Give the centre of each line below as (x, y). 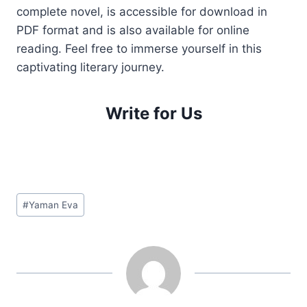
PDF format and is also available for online (133, 30)
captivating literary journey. (90, 67)
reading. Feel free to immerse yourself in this (139, 48)
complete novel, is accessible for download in (142, 11)
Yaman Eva (54, 205)
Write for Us (153, 113)
